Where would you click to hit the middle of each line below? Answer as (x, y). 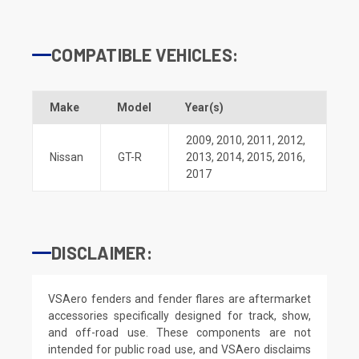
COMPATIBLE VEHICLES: (145, 54)
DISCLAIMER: (102, 252)
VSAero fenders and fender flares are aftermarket (179, 298)
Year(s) (204, 107)
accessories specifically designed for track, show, (179, 315)
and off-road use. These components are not (179, 332)
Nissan (67, 157)
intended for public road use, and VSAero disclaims (179, 349)
